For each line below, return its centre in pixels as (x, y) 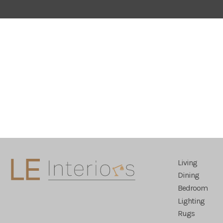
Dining (189, 175)
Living (188, 162)
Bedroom (193, 188)
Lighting (191, 201)
